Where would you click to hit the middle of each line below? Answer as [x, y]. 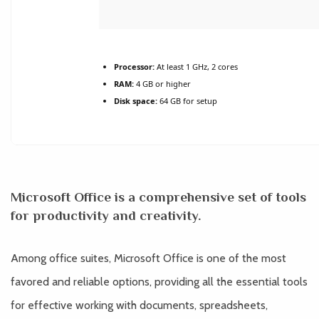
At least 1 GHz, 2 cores [196, 67]
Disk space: [136, 101]
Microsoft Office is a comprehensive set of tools [158, 197]
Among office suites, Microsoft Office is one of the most [148, 258]
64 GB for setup [187, 101]
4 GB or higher [162, 84]
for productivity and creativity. [106, 215]
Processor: [134, 67]
